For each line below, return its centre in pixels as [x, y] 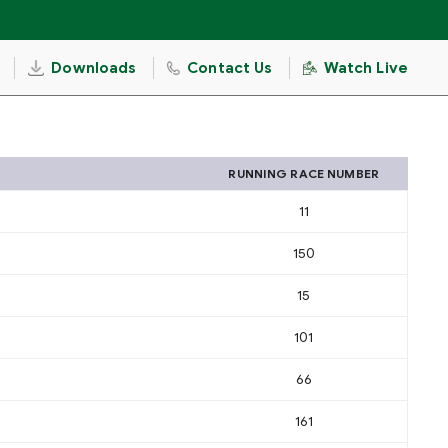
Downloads [94, 68]
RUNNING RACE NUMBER [304, 173]
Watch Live [365, 68]
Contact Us [230, 68]
